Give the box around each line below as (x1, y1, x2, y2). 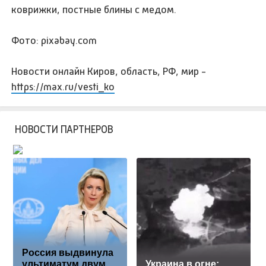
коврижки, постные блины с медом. (11, 3, 177, 15)
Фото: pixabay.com (11, 34, 97, 46)
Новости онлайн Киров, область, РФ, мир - (11, 65, 207, 77)
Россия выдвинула (22, 248, 114, 258)
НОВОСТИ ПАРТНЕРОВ (15, 123, 113, 135)
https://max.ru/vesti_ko (11, 80, 115, 93)
